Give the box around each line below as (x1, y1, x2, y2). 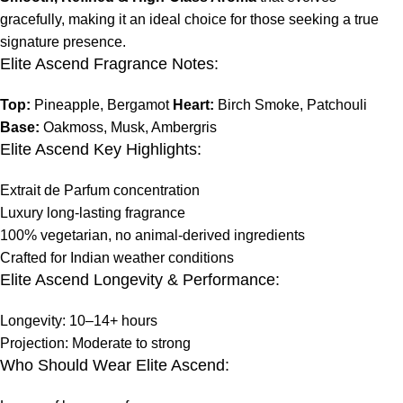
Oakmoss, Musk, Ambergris (40, 119, 217, 135)
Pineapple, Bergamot (31, 96, 173, 112)
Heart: (173, 96, 214, 112)
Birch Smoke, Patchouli (214, 96, 367, 112)
